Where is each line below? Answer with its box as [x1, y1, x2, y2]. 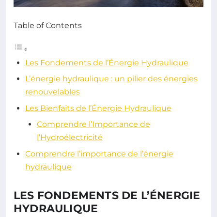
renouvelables [25, 87, 80, 97]
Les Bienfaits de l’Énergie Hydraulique [25, 103, 171, 113]
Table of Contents [14, 20, 82, 30]
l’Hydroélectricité [37, 133, 103, 142]
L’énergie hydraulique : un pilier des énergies [25, 74, 198, 84]
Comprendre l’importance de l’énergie [25, 149, 173, 158]
